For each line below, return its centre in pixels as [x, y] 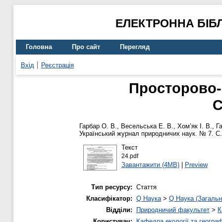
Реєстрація [57, 65]
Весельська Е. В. [147, 126]
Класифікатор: [109, 199]
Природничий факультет [173, 210]
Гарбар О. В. [98, 126]
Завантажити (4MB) [150, 165]
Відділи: [119, 210]
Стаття [146, 187]
